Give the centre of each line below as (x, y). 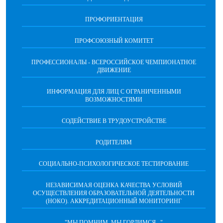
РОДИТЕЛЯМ (114, 142)
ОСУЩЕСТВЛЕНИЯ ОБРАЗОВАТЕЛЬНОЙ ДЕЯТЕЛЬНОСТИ (114, 193)
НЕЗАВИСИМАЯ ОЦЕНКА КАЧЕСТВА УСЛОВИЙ (114, 185)
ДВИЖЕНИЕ (114, 70)
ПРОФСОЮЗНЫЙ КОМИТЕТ (114, 41)
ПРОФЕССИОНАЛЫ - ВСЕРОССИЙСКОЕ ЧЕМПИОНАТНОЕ (114, 62)
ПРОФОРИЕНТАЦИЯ (114, 19)
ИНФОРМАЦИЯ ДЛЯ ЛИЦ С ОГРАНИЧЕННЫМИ (114, 92)
